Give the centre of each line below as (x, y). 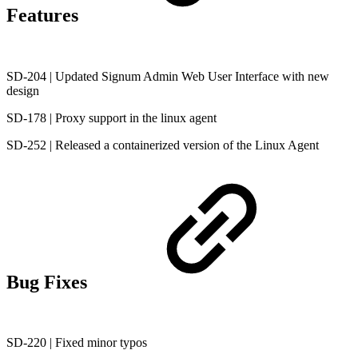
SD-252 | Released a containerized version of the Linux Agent (163, 145)
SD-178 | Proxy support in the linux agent (111, 117)
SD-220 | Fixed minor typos (77, 343)
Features (45, 15)
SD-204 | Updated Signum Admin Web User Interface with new (168, 76)
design (23, 90)
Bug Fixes (49, 282)
